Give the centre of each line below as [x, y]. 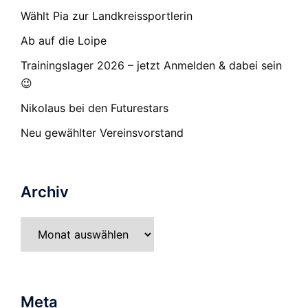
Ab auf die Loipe [64, 41]
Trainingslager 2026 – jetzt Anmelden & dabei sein [151, 65]
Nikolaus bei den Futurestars [95, 108]
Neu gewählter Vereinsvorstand [102, 133]
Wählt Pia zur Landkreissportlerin [107, 16]
